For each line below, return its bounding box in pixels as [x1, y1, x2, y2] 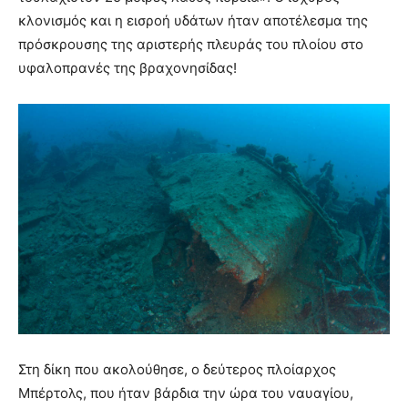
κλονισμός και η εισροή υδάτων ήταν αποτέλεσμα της [18, 12, 368, 30]
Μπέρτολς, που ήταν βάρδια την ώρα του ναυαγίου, [18, 384, 353, 403]
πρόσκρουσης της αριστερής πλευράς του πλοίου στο [18, 36, 363, 54]
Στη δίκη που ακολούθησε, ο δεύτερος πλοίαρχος [18, 361, 336, 379]
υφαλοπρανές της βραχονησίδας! [18, 59, 237, 77]
